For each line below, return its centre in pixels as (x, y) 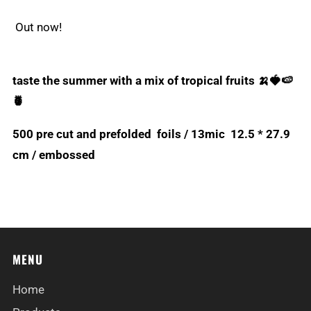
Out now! (37, 27)
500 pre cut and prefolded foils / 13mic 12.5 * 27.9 (151, 134)
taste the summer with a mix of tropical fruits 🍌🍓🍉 (153, 81)
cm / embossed (55, 155)
